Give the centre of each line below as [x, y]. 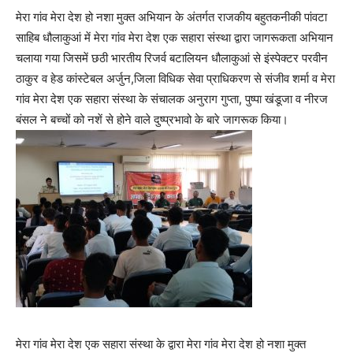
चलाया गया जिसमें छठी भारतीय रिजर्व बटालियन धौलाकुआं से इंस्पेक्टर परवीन [172, 58]
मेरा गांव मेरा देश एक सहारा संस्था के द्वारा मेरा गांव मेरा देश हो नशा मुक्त [161, 344]
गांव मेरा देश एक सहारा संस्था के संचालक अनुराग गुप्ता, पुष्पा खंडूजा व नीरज [172, 99]
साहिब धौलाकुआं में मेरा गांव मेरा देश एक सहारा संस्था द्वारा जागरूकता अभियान [175, 37]
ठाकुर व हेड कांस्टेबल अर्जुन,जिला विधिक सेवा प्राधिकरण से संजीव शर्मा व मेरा [175, 78]
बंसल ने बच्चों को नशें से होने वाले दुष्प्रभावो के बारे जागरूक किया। [152, 119]
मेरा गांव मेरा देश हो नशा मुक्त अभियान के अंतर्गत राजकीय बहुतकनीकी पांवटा [171, 17]
